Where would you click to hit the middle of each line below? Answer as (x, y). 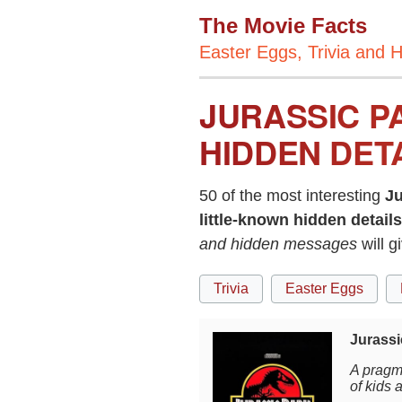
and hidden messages (278, 244)
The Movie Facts (283, 26)
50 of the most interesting (292, 196)
